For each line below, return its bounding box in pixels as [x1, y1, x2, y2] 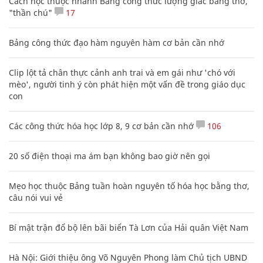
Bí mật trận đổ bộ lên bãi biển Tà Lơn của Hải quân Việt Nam [9, 221, 248, 233]
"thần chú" [9, 6, 52, 18]
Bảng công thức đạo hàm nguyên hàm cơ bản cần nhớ [9, 36, 224, 48]
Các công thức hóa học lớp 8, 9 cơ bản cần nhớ [9, 120, 194, 131]
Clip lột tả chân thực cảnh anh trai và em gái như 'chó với [9, 66, 235, 78]
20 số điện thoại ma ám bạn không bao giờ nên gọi [9, 150, 210, 161]
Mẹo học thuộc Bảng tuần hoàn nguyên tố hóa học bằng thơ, [9, 180, 249, 191]
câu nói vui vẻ [9, 191, 63, 203]
